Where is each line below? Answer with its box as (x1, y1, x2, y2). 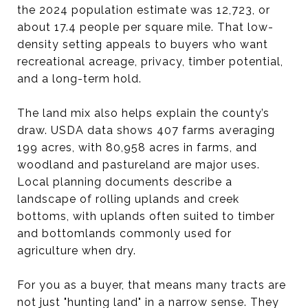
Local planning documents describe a (17, 175, 232, 188)
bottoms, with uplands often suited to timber (17, 209, 275, 223)
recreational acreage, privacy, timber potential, (17, 54, 283, 68)
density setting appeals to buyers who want (17, 37, 268, 51)
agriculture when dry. (17, 243, 136, 257)
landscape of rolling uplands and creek (17, 192, 239, 206)
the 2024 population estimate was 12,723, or (17, 3, 270, 16)
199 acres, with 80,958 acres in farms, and (17, 140, 257, 154)
